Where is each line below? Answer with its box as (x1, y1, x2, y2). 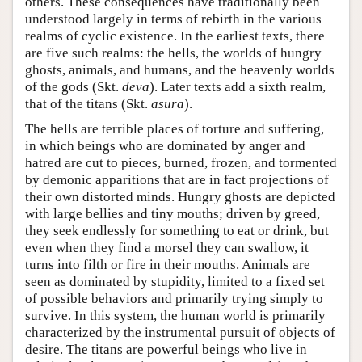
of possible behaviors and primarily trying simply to (25, 290, 323, 306)
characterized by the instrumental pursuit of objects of (25, 324, 335, 340)
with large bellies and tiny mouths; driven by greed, (25, 205, 320, 221)
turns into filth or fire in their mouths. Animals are (25, 256, 310, 272)
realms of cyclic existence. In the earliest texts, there (25, 27, 325, 44)
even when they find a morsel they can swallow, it (25, 239, 309, 255)
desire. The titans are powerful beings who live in (25, 341, 307, 357)
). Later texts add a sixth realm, (149, 78, 326, 95)
